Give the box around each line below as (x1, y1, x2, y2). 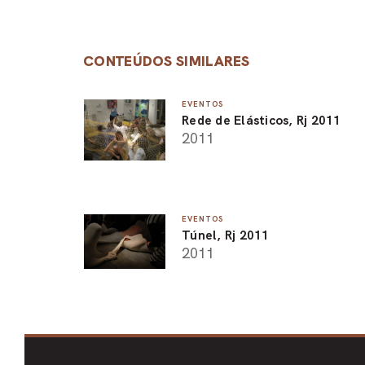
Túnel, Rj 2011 (182, 226, 270, 244)
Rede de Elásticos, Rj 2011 (182, 111, 341, 129)
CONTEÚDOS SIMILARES (83, 51, 250, 71)
